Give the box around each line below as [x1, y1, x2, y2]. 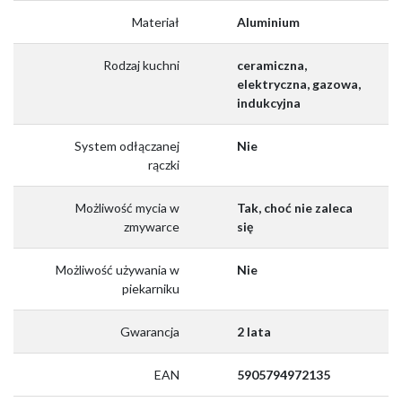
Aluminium [237, 13, 300, 30]
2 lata [237, 323, 271, 339]
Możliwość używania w [56, 261, 179, 277]
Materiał [132, 13, 179, 30]
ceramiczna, [237, 57, 307, 73]
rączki [148, 156, 179, 172]
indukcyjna [237, 94, 301, 110]
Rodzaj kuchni [103, 57, 179, 73]
